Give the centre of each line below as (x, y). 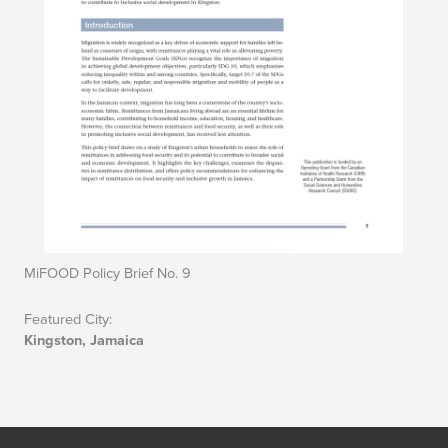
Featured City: (68, 319)
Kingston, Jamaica (84, 340)
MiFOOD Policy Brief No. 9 (107, 273)
